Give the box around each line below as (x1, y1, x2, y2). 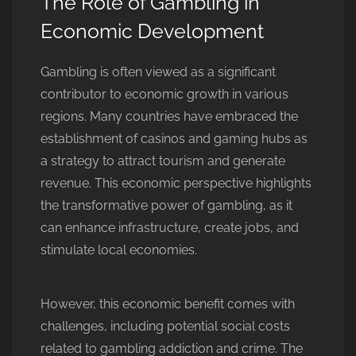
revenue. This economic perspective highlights (41, 176, 311, 191)
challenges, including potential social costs (41, 319, 290, 334)
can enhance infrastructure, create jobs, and (41, 220, 299, 235)
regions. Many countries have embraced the (41, 109, 298, 124)
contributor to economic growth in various (41, 87, 288, 102)
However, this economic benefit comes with (41, 296, 295, 311)
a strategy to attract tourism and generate (41, 153, 285, 168)
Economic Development (41, 19, 264, 43)
